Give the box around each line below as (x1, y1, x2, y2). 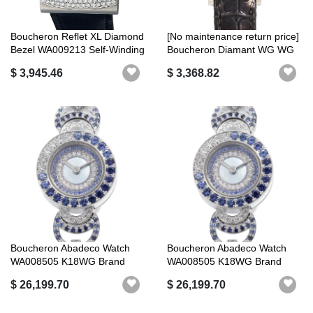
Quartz (167, 57, 197, 68)
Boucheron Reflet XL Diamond (10, 30, 144, 42)
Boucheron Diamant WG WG (167, 43, 294, 55)
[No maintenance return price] (167, 30, 299, 42)
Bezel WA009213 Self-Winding (10, 43, 145, 55)
